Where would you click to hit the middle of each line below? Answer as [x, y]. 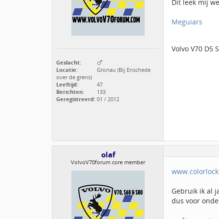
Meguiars [187, 22]
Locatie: [67, 70]
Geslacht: [69, 62]
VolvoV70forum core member [108, 162]
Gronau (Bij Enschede [123, 70]
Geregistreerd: [76, 99]
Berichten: [70, 92]
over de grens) [74, 77]
